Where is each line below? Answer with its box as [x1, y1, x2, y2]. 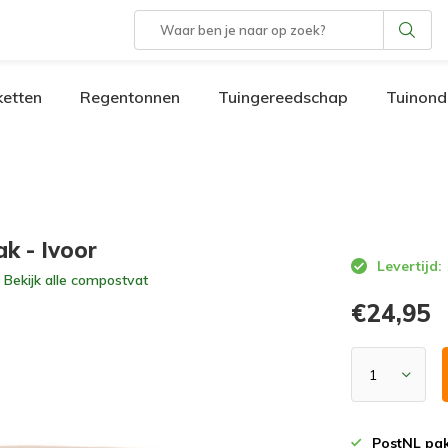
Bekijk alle [4, 271, 71, 289]
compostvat [71, 271, 148, 289]
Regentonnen [80, 87, 180, 107]
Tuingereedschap [218, 87, 348, 107]
